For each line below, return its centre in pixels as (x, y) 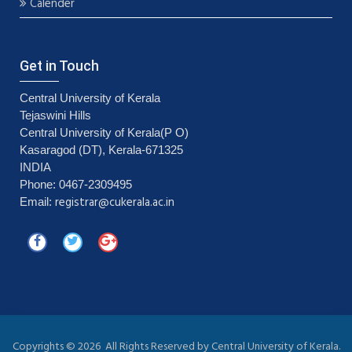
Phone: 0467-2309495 (76, 185)
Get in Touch (59, 66)
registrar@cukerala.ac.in (115, 203)
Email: (37, 202)
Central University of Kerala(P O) (104, 133)
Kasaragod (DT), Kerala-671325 (101, 150)
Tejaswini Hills (55, 115)
